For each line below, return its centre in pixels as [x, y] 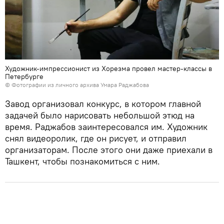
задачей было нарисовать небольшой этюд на [100, 115]
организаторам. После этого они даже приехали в [109, 150]
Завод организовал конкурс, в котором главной [103, 104]
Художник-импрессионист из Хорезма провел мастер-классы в [108, 69]
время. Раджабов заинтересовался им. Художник [106, 127]
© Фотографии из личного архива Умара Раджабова [77, 85]
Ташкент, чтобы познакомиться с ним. [82, 161]
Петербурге [24, 77]
